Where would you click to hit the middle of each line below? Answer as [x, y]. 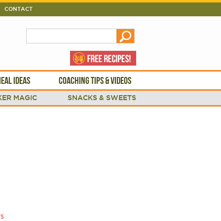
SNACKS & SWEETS [102, 98]
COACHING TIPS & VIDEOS [95, 80]
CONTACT [18, 9]
